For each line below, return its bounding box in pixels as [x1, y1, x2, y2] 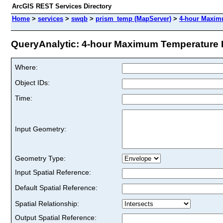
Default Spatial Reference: [15, 183, 98, 192]
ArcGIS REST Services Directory [12, 2, 111, 10]
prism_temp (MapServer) [96, 15, 171, 22]
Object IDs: [15, 78, 50, 87]
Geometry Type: [15, 154, 66, 162]
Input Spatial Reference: [15, 168, 91, 176]
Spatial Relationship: [15, 199, 79, 208]
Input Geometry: [15, 124, 66, 133]
